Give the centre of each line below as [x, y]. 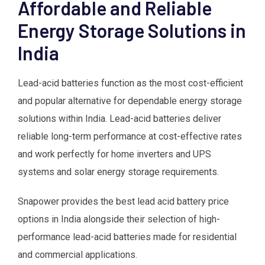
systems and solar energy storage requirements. [118, 172]
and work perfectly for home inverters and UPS [114, 154]
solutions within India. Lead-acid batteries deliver [119, 118]
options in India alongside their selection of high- [119, 219]
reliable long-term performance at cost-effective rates [130, 136]
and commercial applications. [77, 254]
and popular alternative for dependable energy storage [130, 101]
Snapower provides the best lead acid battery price [123, 201]
